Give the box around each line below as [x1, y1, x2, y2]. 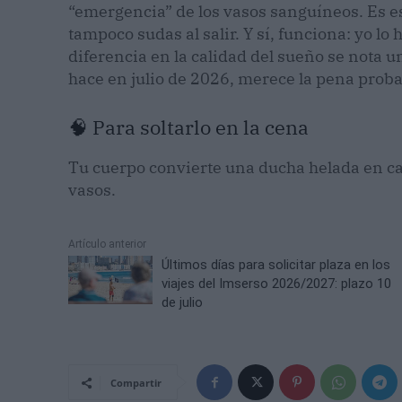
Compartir [110, 376, 162, 390]
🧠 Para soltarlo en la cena [68, 114, 309, 141]
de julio [162, 294, 204, 311]
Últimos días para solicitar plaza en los [162, 257, 391, 274]
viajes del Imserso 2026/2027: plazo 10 [162, 275, 392, 293]
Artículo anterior [68, 238, 146, 251]
